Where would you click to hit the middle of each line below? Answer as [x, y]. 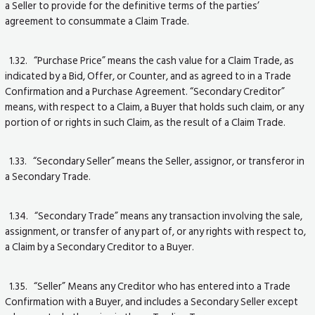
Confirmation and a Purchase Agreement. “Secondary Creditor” [145, 91]
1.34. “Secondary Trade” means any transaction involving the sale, [154, 216]
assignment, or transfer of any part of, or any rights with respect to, [156, 232]
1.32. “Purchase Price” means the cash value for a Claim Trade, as [150, 60]
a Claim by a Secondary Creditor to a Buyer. [100, 247]
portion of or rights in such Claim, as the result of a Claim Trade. [147, 122]
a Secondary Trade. [48, 177]
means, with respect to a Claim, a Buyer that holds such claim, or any [155, 107]
